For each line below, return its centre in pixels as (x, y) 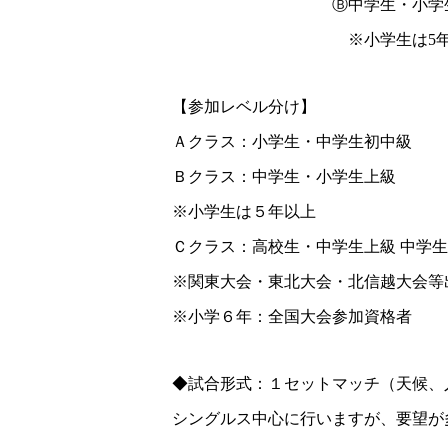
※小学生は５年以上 (244, 211)
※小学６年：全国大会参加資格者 (292, 316)
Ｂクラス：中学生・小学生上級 (284, 176)
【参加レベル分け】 (244, 106)
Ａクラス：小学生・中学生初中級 (292, 141)
